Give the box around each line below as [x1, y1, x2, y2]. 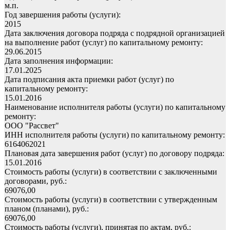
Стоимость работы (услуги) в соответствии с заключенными [5, 167, 217, 176]
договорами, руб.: [5, 176, 67, 185]
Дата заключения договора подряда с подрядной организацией [5, 28, 225, 37]
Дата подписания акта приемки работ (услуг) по [5, 74, 174, 84]
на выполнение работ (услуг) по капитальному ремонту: [5, 37, 203, 47]
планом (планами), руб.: [5, 204, 89, 213]
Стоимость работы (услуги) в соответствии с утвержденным [5, 195, 217, 204]
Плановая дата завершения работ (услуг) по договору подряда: [5, 148, 224, 158]
